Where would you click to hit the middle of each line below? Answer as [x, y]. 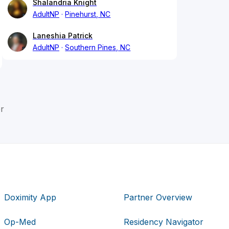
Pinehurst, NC [88, 14]
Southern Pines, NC [98, 48]
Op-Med [20, 222]
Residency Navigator [163, 222]
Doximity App [30, 197]
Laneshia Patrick [63, 36]
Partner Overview [158, 197]
